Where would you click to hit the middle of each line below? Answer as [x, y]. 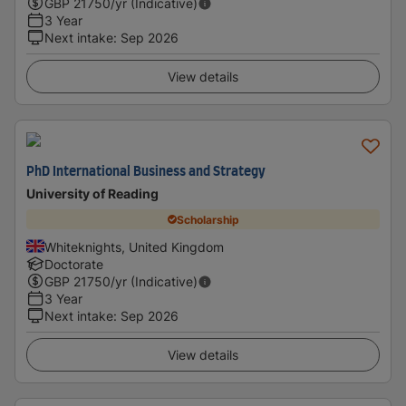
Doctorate [74, 264]
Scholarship [208, 219]
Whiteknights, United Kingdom [134, 247]
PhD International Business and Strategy [146, 172]
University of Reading [92, 193]
